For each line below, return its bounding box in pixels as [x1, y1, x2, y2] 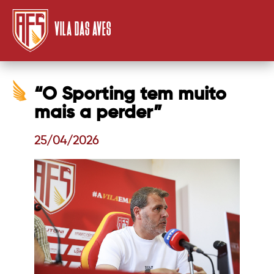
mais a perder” [34, 104, 162, 122]
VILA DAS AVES [54, 15, 111, 40]
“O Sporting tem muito [34, 86, 226, 104]
